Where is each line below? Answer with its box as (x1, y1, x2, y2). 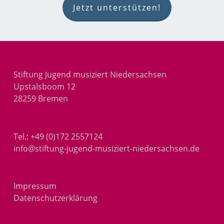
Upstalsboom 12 (13, 81, 75, 92)
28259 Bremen (13, 93, 68, 104)
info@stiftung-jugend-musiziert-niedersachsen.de (13, 142, 199, 154)
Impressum (13, 180, 56, 191)
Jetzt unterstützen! (72, 2, 161, 13)
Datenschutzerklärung (13, 192, 97, 203)
